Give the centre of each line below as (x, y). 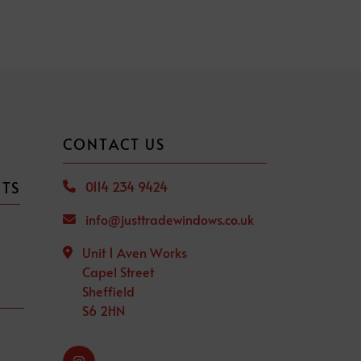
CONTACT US (114, 144)
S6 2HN (103, 310)
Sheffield (108, 291)
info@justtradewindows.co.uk (169, 219)
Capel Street (118, 272)
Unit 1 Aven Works (134, 252)
